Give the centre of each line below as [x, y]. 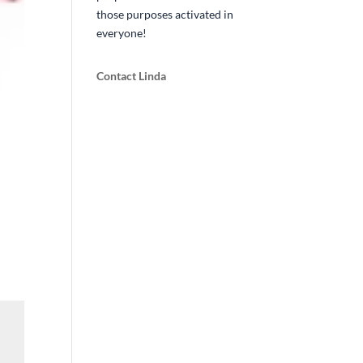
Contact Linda [132, 76]
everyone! [122, 33]
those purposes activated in [165, 14]
